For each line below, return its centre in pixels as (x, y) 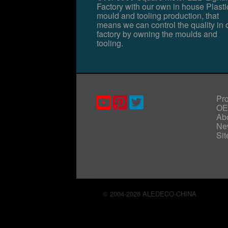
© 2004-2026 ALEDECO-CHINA (150, 194)
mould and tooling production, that (158, 16)
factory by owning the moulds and (157, 34)
